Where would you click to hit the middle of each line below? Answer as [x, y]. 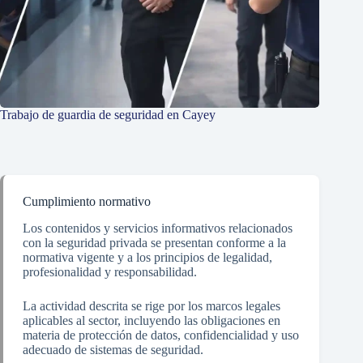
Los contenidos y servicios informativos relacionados [158, 228]
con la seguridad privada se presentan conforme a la [154, 242]
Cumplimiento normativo [87, 201]
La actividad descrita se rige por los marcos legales [152, 305]
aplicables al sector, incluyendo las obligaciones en [152, 320]
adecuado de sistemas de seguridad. [113, 349]
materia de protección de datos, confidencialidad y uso [161, 335]
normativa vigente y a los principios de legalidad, [147, 257]
